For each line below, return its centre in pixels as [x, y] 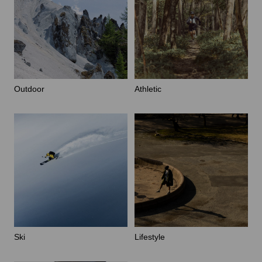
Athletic [148, 89]
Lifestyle [150, 237]
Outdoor [29, 89]
